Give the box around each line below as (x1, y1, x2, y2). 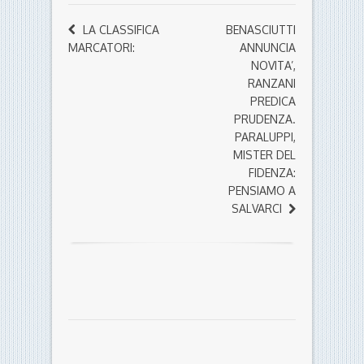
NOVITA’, (251, 58, 296, 73)
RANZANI (248, 76, 296, 91)
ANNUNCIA (240, 41, 296, 55)
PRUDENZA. (234, 112, 296, 127)
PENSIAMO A (228, 184, 296, 198)
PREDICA (250, 94, 296, 109)
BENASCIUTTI (226, 23, 296, 37)
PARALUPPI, (235, 130, 296, 145)
